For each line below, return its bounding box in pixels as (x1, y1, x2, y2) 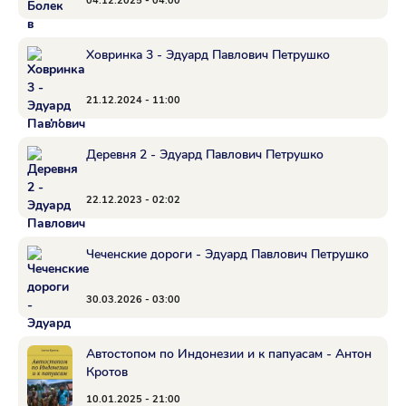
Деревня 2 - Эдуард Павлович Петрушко (86, 146, 324, 163)
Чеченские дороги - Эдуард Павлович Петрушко (86, 246, 369, 263)
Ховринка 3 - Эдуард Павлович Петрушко (86, 46, 330, 63)
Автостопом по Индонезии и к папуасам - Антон (86, 345, 372, 362)
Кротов (86, 363, 128, 381)
